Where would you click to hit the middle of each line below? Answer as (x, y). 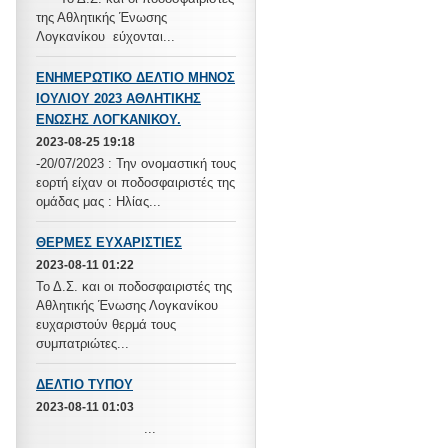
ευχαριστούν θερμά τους (106, 324)
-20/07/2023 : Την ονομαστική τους (136, 163)
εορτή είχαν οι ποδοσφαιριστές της (135, 182)
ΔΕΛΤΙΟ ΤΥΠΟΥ (84, 384)
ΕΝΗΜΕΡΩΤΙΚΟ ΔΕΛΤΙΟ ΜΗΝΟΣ (135, 77)
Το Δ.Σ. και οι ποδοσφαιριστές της (134, 286)
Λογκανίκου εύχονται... (105, 36)
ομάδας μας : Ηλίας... (98, 201)
